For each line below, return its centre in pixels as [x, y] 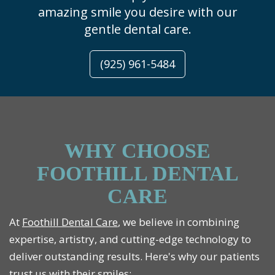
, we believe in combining [179, 222]
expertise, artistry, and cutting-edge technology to [130, 239]
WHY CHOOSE [137, 151]
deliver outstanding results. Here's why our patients [134, 257]
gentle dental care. [137, 29]
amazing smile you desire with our [137, 12]
